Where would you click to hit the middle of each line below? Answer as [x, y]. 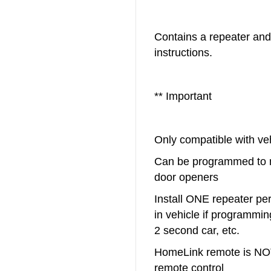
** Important [184, 96]
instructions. [183, 52]
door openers [186, 177]
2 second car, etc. [197, 230]
